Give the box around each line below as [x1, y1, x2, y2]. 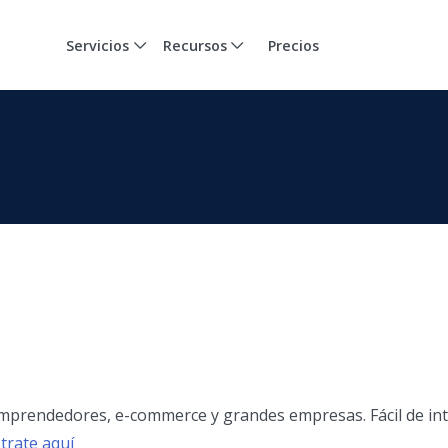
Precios [268, 35, 320, 55]
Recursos [162, 35, 227, 55]
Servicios [66, 35, 130, 55]
